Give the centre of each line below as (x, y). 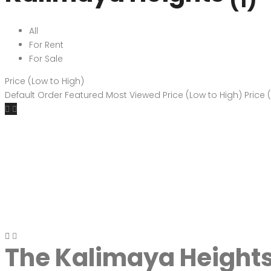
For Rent (46, 45)
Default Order (34, 95)
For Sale (46, 59)
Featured (84, 95)
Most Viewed (133, 95)
